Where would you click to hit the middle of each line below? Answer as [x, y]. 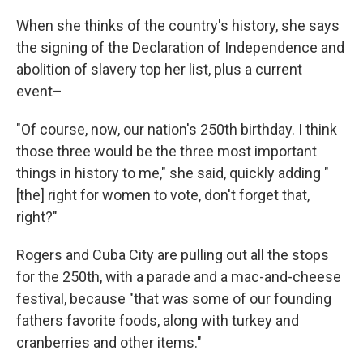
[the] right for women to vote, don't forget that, [163, 195]
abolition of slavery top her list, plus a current [159, 69]
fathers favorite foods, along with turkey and [158, 320]
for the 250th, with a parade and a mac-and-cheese [179, 277]
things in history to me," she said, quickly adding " [173, 173]
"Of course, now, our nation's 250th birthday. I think [177, 129]
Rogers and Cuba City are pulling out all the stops [173, 255]
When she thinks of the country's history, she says [178, 26]
